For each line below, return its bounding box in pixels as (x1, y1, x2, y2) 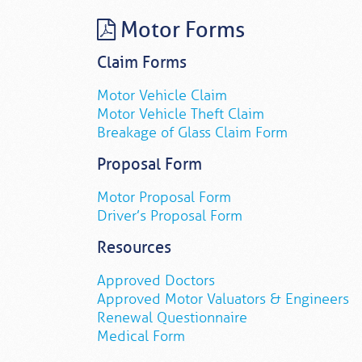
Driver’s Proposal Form (97, 207, 242, 225)
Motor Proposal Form (97, 188, 231, 207)
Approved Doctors (97, 271, 215, 290)
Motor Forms (116, 16, 245, 44)
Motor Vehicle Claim (97, 86, 227, 105)
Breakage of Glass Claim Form (97, 124, 288, 142)
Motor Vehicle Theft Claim (97, 105, 264, 124)
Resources (97, 238, 171, 259)
